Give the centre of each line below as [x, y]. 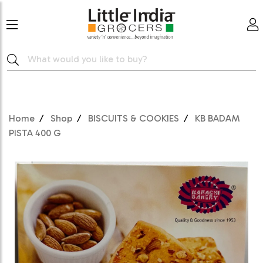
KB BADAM [218, 118]
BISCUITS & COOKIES [134, 118]
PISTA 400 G [35, 133]
